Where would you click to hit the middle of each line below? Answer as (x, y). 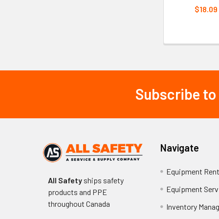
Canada (98, 203)
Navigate (180, 147)
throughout (67, 203)
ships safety (103, 180)
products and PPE (77, 192)
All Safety (65, 180)
